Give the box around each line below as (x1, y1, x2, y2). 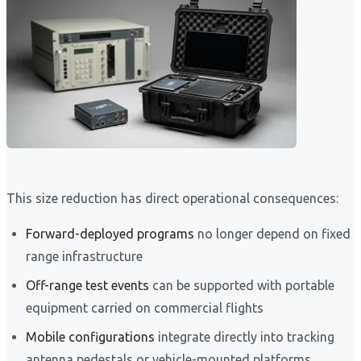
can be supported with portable (149, 278, 334, 293)
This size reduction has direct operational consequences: (6, 191, 338, 206)
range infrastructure (26, 249, 143, 264)
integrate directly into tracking (155, 330, 334, 345)
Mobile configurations (26, 330, 155, 345)
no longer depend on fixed (194, 226, 351, 242)
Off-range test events (26, 278, 149, 293)
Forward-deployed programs (26, 226, 194, 242)
